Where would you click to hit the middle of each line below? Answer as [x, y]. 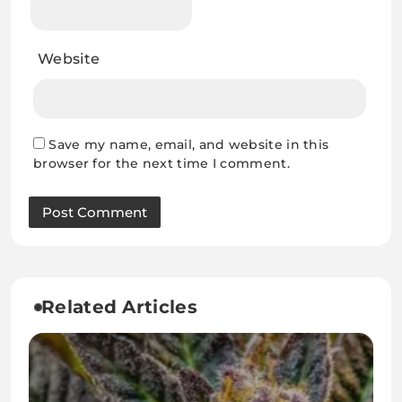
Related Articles [119, 307]
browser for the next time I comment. [162, 164]
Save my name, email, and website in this [189, 145]
